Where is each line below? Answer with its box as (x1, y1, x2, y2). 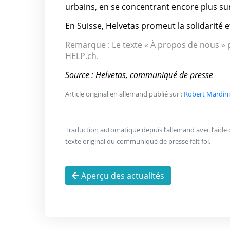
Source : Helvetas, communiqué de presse (65, 69, 213, 81)
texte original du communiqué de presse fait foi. (65, 137, 210, 146)
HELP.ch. (65, 50, 99, 62)
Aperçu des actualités (79, 170, 164, 182)
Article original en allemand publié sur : (65, 89, 184, 99)
